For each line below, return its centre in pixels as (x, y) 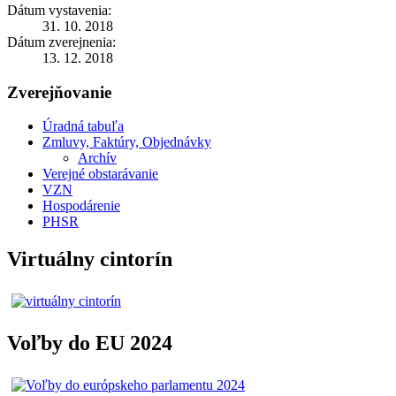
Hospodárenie (81, 206)
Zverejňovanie (59, 92)
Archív (97, 158)
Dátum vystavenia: (59, 10)
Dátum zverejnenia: (61, 42)
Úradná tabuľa (83, 126)
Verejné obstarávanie (100, 174)
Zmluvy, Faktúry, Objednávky (127, 142)
